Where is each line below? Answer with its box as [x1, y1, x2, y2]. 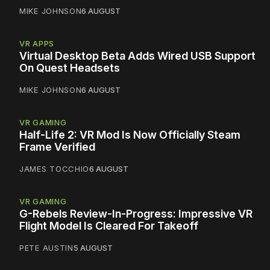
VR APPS [19, 38, 54, 48]
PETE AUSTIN [19, 242, 74, 253]
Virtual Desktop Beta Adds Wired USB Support [19, 49, 256, 62]
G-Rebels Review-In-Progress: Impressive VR [19, 207, 253, 220]
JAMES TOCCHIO [19, 163, 90, 174]
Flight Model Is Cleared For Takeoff [19, 219, 198, 232]
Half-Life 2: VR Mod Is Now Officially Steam [19, 128, 240, 141]
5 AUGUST [73, 242, 113, 253]
